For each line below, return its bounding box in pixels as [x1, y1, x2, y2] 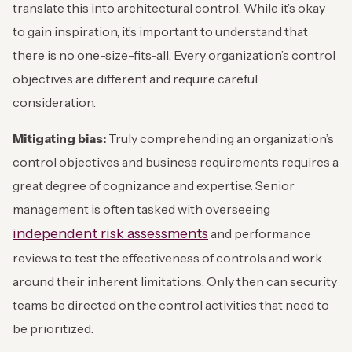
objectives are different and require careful [13, 71, 258, 87]
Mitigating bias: [13, 130, 108, 147]
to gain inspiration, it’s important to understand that [13, 24, 308, 40]
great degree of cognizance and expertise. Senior [13, 178, 295, 194]
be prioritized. [13, 321, 96, 337]
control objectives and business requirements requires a [13, 154, 339, 170]
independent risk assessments [13, 225, 208, 243]
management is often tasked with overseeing [13, 201, 270, 218]
